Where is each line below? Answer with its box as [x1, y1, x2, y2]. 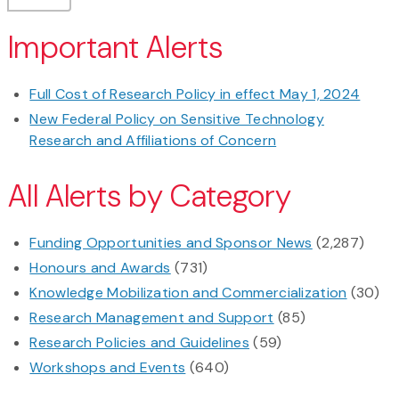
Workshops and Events [29, 358, 186, 378]
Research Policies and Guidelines [29, 333, 249, 353]
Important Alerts [8, 28, 223, 69]
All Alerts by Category [8, 176, 292, 217]
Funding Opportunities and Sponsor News [29, 233, 313, 253]
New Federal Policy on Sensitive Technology [29, 110, 324, 129]
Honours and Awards [29, 258, 171, 278]
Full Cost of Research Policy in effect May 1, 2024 [29, 85, 361, 104]
